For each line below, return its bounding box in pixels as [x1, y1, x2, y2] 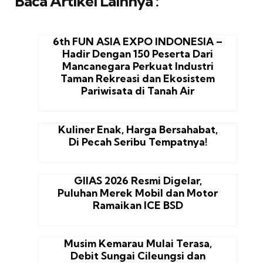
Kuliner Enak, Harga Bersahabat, [58, 123, 218, 136]
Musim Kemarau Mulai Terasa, [63, 237, 212, 250]
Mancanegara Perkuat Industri [62, 60, 214, 73]
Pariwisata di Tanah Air [81, 85, 195, 97]
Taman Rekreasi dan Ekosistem [60, 72, 215, 85]
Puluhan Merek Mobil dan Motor [58, 186, 218, 199]
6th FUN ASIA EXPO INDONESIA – [53, 35, 223, 48]
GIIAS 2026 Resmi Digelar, [73, 174, 202, 187]
